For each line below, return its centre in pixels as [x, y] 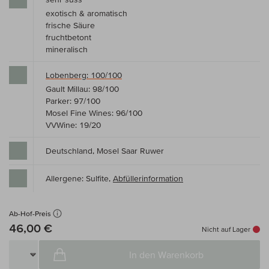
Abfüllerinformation [148, 179]
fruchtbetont [68, 38]
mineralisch [67, 50]
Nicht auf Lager [226, 229]
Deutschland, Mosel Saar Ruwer [105, 151]
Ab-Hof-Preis [30, 213]
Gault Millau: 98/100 [82, 89]
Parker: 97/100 [73, 101]
